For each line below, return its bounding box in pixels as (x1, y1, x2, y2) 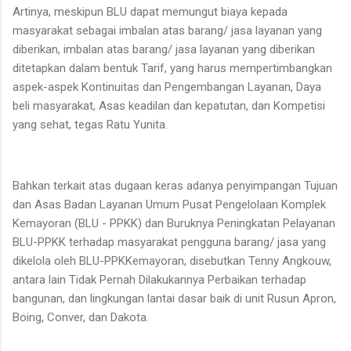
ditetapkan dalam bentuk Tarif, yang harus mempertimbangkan (13, 60, 332, 75)
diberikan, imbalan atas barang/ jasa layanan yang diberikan (13, 42, 315, 56)
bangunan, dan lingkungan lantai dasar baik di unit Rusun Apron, (13, 291, 336, 306)
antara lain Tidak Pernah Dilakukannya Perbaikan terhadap (13, 272, 306, 287)
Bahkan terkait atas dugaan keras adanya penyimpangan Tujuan (13, 178, 338, 193)
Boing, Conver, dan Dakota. (13, 309, 152, 324)
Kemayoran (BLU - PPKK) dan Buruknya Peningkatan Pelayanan (13, 215, 335, 230)
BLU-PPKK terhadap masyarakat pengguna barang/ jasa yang (13, 234, 326, 249)
